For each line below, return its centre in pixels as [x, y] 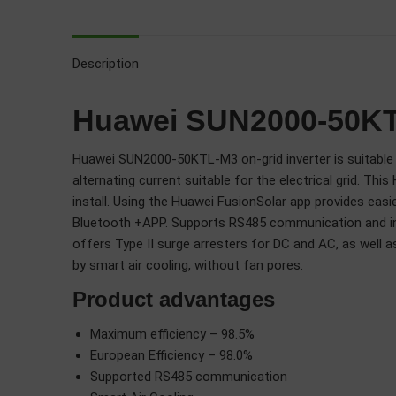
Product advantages [174, 299]
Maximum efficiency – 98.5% [172, 334]
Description [106, 64]
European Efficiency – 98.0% [171, 355]
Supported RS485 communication [189, 377]
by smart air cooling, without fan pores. [188, 265]
